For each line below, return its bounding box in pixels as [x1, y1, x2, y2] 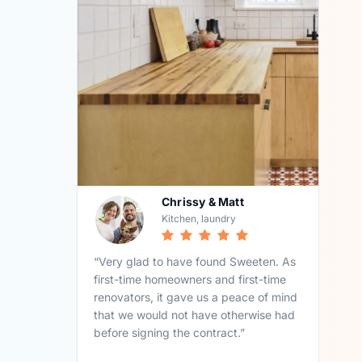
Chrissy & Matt [162, 195, 244, 209]
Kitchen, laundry [162, 213, 237, 225]
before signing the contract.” [94, 326, 246, 340]
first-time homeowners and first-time [94, 272, 287, 287]
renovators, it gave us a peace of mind [94, 290, 298, 305]
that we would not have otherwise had [94, 308, 296, 322]
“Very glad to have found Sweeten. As [94, 255, 297, 269]
